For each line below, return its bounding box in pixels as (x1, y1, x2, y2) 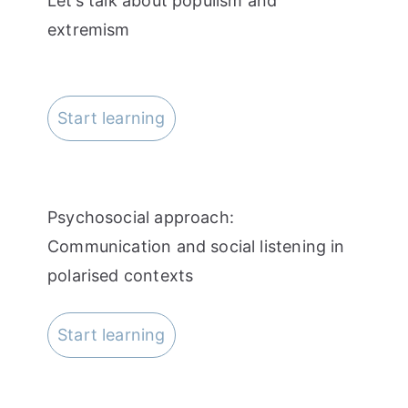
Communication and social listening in (47, 236, 345, 256)
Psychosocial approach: (47, 207, 234, 227)
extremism (47, 19, 130, 39)
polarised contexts (47, 265, 194, 285)
